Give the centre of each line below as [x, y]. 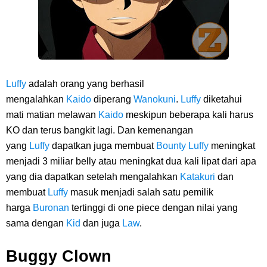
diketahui [223, 99]
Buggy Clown [59, 256]
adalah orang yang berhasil [85, 84]
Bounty [171, 146]
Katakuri [198, 177]
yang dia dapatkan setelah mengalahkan [93, 177]
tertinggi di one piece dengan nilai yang [155, 208]
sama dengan [36, 223]
